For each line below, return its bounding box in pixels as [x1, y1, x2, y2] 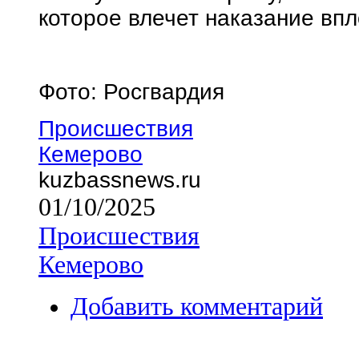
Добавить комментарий [71, 292, 323, 321]
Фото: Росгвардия [38, 79, 224, 104]
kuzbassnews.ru [38, 167, 201, 192]
